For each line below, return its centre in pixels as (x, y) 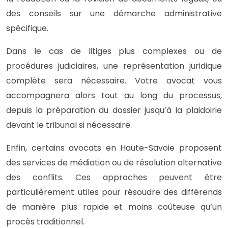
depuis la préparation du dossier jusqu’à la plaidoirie (114, 110)
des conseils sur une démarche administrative (114, 13)
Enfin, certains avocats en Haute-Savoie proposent (114, 148)
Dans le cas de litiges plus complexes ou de (114, 51)
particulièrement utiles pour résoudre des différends (114, 192)
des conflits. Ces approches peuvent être (114, 177)
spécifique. (27, 28)
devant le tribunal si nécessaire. (69, 125)
